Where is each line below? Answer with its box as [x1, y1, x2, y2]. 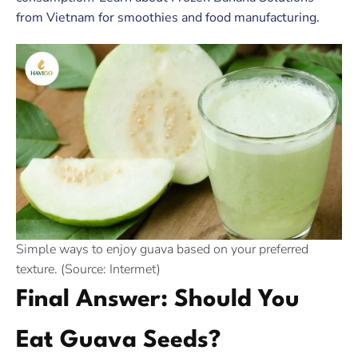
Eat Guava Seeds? [16, 329, 221, 352]
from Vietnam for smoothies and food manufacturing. [16, 9, 320, 26]
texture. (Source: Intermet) [16, 261, 161, 278]
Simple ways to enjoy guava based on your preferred [16, 241, 308, 258]
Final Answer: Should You [16, 288, 300, 312]
